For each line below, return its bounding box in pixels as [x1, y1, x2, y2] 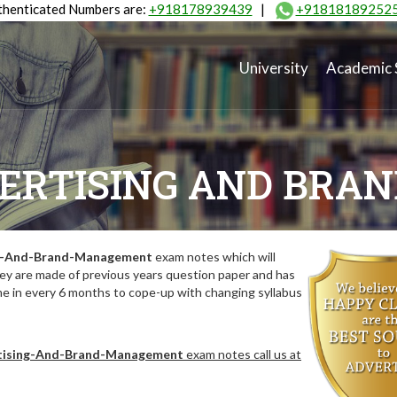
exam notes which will [152, 249, 276, 264]
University [239, 58, 308, 78]
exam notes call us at [183, 346, 301, 362]
